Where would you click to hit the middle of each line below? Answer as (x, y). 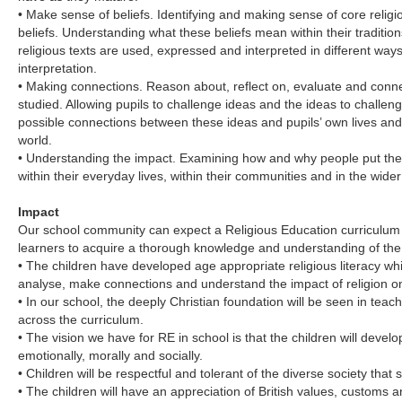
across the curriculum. (81, 319)
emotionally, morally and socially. (111, 355)
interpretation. (58, 68)
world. (35, 140)
